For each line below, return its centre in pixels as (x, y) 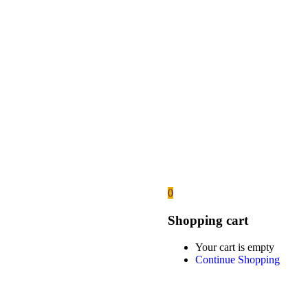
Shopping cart (208, 221)
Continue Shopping (238, 259)
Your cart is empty (235, 247)
